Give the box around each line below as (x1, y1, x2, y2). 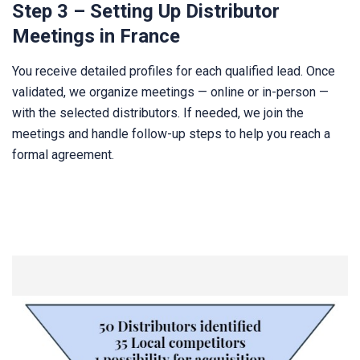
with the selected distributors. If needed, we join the (12, 104, 304, 121)
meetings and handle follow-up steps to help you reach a (12, 125, 330, 141)
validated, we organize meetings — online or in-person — (12, 84, 329, 100)
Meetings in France (12, 24, 180, 47)
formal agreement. (12, 146, 114, 162)
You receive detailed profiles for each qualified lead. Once (12, 63, 335, 79)
